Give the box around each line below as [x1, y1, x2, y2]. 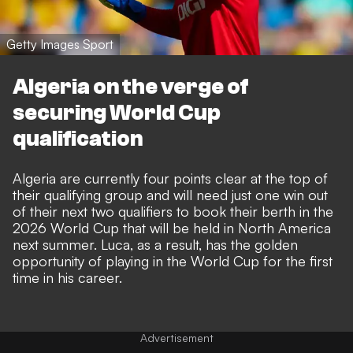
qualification [13, 125, 143, 151]
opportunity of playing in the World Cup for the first [13, 251, 333, 269]
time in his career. [13, 268, 122, 286]
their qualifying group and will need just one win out [13, 185, 328, 203]
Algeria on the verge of [13, 73, 249, 99]
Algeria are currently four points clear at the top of [13, 169, 328, 187]
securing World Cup [13, 99, 221, 125]
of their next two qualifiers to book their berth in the [13, 202, 333, 220]
